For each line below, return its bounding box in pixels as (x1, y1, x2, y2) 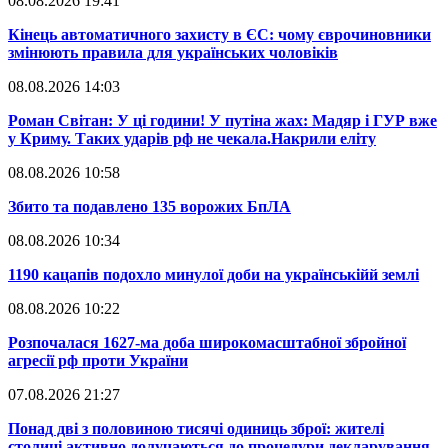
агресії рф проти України (8, 352, 188, 370)
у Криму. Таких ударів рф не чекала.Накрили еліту (8, 130, 376, 148)
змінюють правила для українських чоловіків (8, 44, 338, 62)
